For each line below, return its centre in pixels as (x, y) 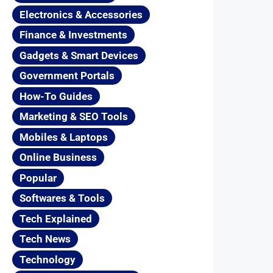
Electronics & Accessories (81, 14)
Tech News (45, 239)
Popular (38, 178)
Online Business (58, 158)
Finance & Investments (73, 35)
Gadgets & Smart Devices (79, 55)
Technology (48, 259)
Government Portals (67, 76)
